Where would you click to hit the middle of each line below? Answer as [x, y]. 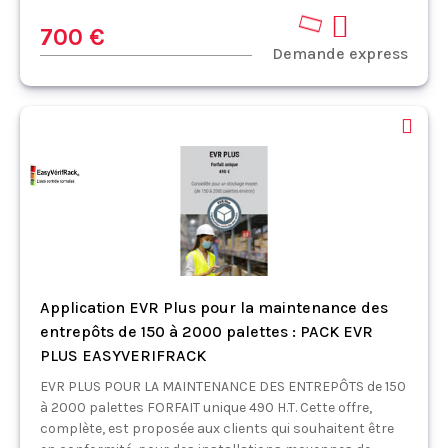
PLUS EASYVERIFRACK [123, 355]
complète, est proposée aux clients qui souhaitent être [217, 428]
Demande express [340, 53]
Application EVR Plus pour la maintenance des [214, 307]
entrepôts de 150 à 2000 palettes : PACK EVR [206, 331]
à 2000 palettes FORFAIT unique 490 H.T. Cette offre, [206, 407]
